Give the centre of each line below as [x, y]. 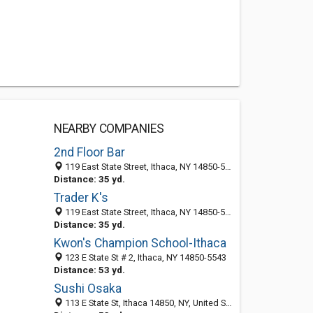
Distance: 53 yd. [89, 270]
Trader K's [81, 198]
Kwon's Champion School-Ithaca [140, 243]
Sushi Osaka [87, 289]
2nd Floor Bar [89, 152]
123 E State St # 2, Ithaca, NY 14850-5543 [144, 257]
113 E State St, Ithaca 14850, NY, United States [144, 303]
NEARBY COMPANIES [109, 129]
